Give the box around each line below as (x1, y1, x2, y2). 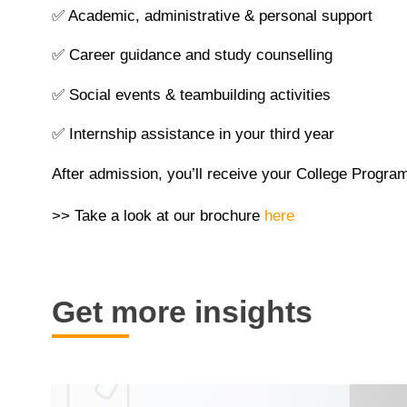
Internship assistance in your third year (65, 125, 334, 144)
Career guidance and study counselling (65, 46, 333, 65)
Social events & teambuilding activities (65, 85, 331, 104)
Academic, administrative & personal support (65, 6, 372, 25)
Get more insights (52, 294, 313, 330)
